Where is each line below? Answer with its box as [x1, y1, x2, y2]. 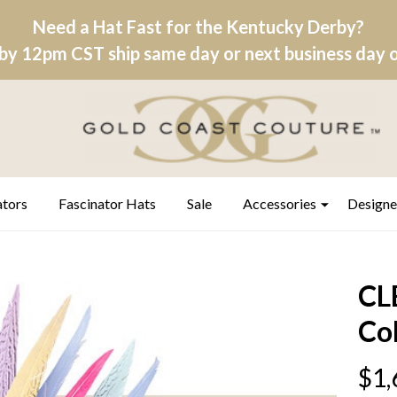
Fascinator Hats [58, 195, 156, 212]
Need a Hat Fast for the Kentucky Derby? [33, 16, 364, 37]
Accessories [243, 195, 316, 212]
